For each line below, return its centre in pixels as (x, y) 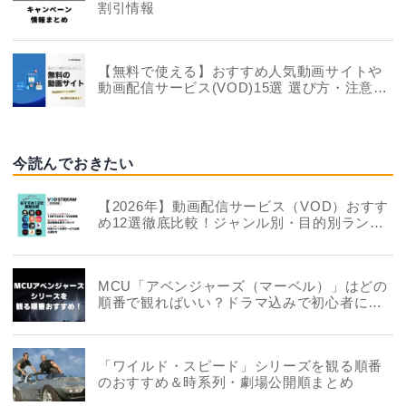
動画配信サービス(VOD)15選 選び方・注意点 (243, 87)
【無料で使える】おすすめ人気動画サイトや (240, 71)
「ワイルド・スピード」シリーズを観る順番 (240, 366)
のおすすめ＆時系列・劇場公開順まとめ (226, 382)
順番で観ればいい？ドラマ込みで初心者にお (240, 302)
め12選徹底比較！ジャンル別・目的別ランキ (241, 222)
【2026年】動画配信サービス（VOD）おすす (244, 206)
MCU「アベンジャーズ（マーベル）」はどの (243, 286)
